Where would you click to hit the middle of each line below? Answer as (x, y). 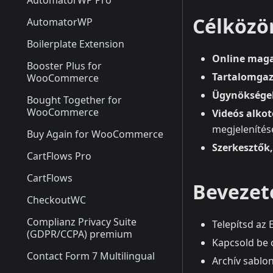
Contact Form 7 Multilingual (91, 256)
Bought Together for (74, 100)
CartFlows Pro (59, 156)
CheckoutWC (56, 200)
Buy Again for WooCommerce (95, 134)
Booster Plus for (64, 66)
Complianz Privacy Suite (82, 222)
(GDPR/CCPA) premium (80, 234)
